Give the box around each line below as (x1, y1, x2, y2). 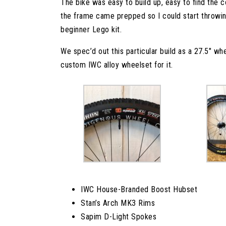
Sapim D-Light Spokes (81, 211, 157, 221)
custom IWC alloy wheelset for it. (61, 60, 173, 70)
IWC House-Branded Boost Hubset (81, 184, 198, 194)
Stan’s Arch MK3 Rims (81, 198, 155, 208)
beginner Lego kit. (61, 24, 122, 34)
